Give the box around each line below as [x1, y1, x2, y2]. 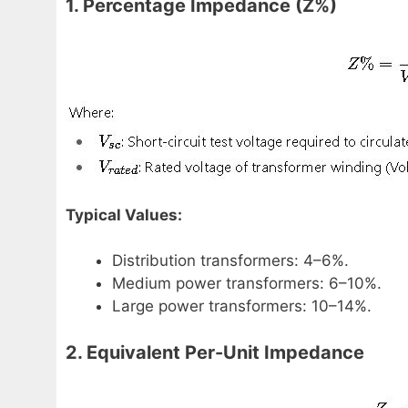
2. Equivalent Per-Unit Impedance [66, 341, 364, 363]
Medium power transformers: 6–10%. [112, 274, 382, 293]
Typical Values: [66, 205, 182, 224]
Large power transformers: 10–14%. [112, 297, 372, 316]
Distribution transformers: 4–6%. [112, 251, 349, 270]
